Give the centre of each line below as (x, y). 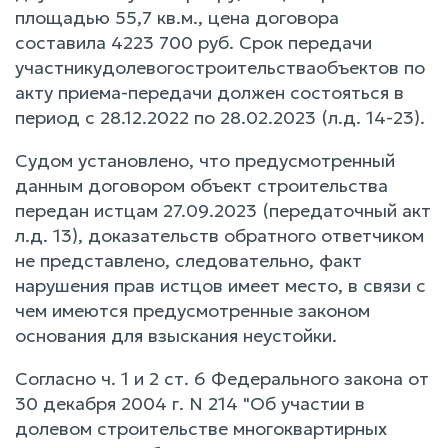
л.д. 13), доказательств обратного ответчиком (219, 235)
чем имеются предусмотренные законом (192, 310)
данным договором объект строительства (201, 185)
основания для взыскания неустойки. (176, 335)
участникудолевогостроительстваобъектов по (220, 67)
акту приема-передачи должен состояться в (209, 92)
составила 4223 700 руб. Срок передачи (193, 42)
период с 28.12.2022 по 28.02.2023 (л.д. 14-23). (220, 117)
